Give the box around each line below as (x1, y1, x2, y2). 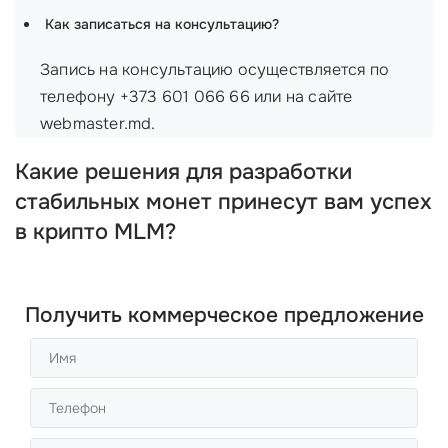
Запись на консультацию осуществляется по (40, 59, 389, 80)
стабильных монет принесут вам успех (15, 188, 432, 216)
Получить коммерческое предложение (24, 302, 424, 328)
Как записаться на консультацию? (45, 15, 279, 33)
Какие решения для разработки (15, 158, 352, 186)
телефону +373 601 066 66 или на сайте (40, 86, 353, 107)
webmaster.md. (40, 113, 156, 134)
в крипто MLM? (15, 218, 176, 246)
